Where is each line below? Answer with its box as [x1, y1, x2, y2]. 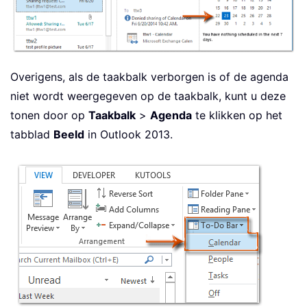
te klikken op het [192, 108, 282, 123]
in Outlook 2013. [84, 127, 173, 142]
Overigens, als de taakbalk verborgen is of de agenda [10, 70, 288, 84]
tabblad [10, 127, 53, 142]
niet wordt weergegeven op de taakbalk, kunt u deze [10, 89, 286, 103]
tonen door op [10, 108, 88, 123]
